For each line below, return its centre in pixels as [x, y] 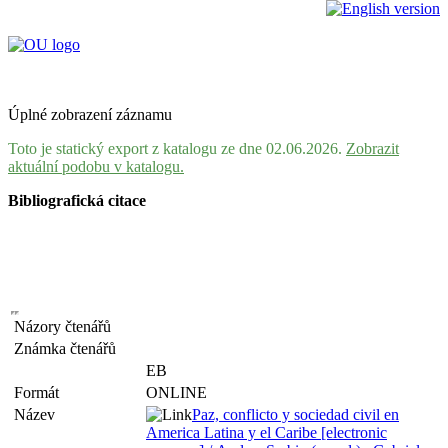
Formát [40, 392]
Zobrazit [372, 148]
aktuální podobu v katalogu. [96, 166]
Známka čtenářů [69, 348]
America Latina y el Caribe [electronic [266, 432]
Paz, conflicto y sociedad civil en [295, 414]
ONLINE [176, 392]
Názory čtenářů [66, 326]
